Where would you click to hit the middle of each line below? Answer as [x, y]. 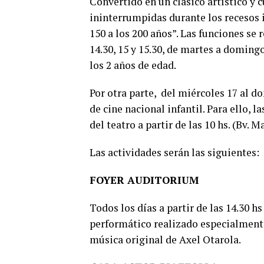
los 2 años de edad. [133, 65]
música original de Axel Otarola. [165, 239]
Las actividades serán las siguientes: [176, 152]
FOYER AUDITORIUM [144, 180]
